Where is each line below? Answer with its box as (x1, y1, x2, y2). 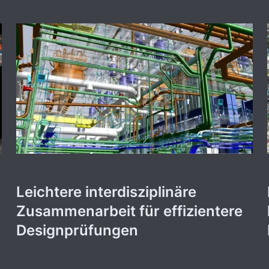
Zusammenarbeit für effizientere (16, 202, 243, 220)
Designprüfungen (16, 222, 138, 240)
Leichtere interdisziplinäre (16, 183, 196, 201)
